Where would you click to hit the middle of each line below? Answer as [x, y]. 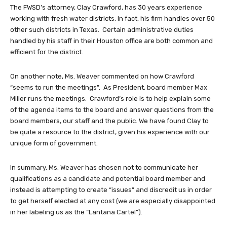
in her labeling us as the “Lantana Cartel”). [76, 212]
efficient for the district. [47, 52]
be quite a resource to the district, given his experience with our [110, 132]
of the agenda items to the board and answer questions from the [112, 110]
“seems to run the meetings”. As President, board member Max [109, 88]
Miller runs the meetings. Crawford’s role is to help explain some [110, 99]
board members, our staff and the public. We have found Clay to [109, 121]
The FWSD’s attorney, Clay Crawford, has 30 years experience [106, 8]
